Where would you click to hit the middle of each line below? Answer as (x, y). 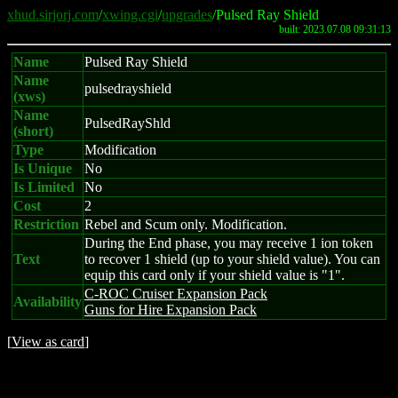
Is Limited (44, 187)
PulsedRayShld (127, 123)
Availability (48, 302)
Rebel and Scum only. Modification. (186, 224)
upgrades (187, 15)
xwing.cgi (130, 15)
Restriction (46, 224)
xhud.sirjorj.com (53, 15)
